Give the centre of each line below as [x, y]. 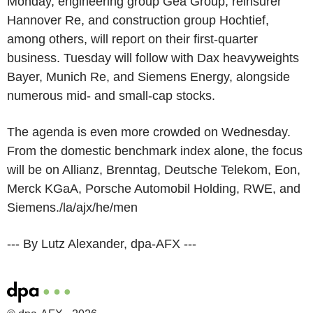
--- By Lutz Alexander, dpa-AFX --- [102, 243]
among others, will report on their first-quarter [132, 39]
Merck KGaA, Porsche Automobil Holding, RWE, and [154, 188]
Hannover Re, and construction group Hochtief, [138, 20]
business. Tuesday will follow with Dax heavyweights [153, 58]
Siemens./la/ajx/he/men [72, 207]
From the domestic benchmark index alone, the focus [155, 151]
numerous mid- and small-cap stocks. [111, 95]
